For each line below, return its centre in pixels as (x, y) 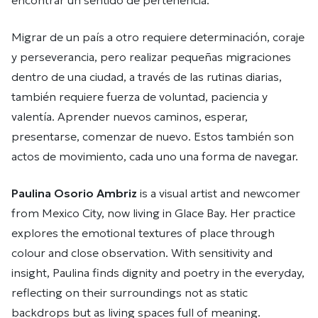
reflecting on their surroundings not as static (130, 292)
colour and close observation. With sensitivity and (142, 253)
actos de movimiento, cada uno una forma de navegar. (155, 156)
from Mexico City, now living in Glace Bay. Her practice (153, 213)
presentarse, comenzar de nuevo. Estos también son (153, 136)
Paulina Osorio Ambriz (74, 193)
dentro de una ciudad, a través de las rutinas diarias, (147, 77)
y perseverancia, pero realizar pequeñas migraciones (151, 57)
